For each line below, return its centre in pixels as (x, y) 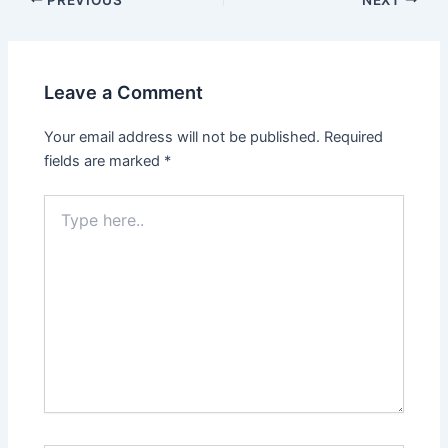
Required (354, 137)
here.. (62, 224)
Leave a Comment (124, 92)
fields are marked (104, 161)
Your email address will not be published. (182, 137)
